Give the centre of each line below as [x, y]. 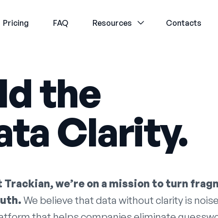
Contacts [184, 23]
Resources [112, 23]
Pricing [16, 23]
